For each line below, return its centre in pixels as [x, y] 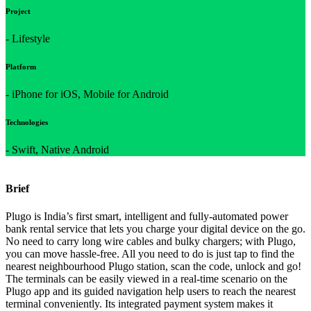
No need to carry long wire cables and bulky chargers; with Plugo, [151, 241]
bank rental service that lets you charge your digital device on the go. [155, 228]
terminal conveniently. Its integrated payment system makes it [139, 303]
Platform [21, 67]
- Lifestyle [28, 39]
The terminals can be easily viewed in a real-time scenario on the [146, 278]
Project [18, 11]
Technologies [27, 123]
